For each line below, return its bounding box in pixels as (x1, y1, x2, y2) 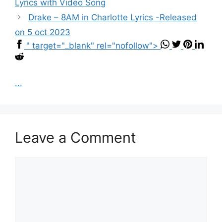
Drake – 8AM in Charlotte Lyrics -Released (28, 12, 197, 23)
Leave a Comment (15, 128, 136, 146)
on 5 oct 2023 (15, 27, 70, 38)
